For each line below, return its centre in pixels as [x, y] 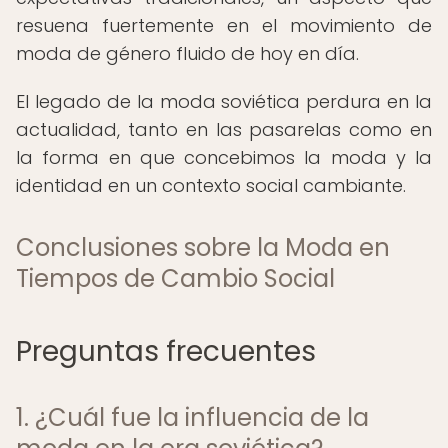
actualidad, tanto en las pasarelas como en [224, 129]
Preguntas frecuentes [166, 351]
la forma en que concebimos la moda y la [224, 157]
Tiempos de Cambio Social [175, 278]
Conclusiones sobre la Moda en [203, 247]
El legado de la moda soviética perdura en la [224, 101]
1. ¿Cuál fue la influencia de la [192, 417]
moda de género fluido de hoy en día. [187, 53]
